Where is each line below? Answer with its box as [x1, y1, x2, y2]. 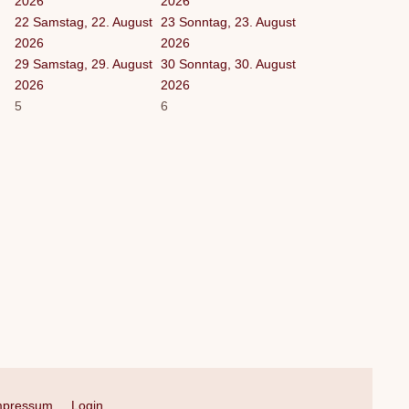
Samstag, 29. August [33, 56, 152, 71]
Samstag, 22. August [33, 14, 152, 29]
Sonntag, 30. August [179, 56, 296, 71]
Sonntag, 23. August [179, 14, 296, 29]
